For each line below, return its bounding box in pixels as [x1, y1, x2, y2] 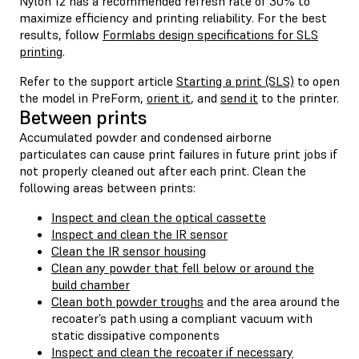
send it [220, 89, 258, 106]
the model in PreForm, [19, 89, 147, 106]
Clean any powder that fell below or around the [51, 259, 314, 276]
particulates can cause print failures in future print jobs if [19, 145, 337, 162]
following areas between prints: [19, 179, 196, 196]
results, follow [19, 26, 103, 42]
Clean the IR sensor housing [51, 242, 206, 259]
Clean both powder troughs [51, 292, 204, 309]
